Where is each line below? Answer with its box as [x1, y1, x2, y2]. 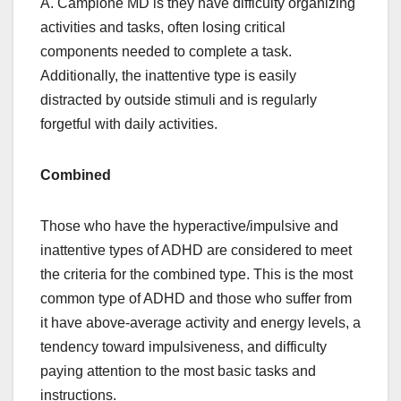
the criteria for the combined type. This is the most [40, 266, 353, 282]
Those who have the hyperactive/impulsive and [40, 218, 338, 234]
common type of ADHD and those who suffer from [40, 290, 352, 306]
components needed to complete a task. [40, 43, 292, 59]
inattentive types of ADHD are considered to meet [40, 242, 352, 258]
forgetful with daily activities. [40, 115, 218, 132]
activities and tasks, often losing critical [40, 19, 286, 35]
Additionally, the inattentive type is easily [40, 67, 296, 83]
